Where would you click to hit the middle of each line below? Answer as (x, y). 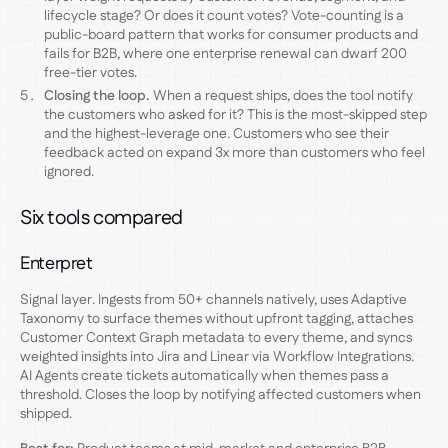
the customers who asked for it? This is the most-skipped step (235, 114)
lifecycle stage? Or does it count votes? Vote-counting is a (224, 15)
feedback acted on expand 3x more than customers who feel (234, 152)
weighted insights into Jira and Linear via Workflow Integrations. (217, 356)
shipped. (46, 413)
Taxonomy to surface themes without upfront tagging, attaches (216, 318)
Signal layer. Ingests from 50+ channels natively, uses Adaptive (213, 299)
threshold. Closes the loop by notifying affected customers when (220, 394)
